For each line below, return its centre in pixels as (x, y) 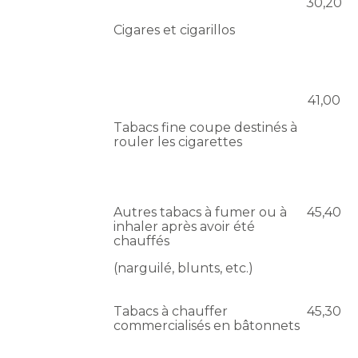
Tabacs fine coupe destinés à (206, 128)
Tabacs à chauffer (171, 312)
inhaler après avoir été (185, 227)
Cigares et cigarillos (175, 30)
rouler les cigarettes (178, 142)
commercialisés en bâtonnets (207, 326)
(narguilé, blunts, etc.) (184, 268)
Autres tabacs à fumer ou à (201, 213)
